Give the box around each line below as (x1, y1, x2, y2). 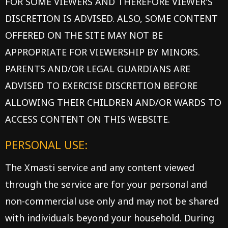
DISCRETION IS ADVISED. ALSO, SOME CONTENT (5, 12, 218, 24)
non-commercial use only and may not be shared (5, 195, 219, 207)
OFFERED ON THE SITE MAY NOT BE (5, 29, 163, 41)
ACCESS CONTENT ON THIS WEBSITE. (5, 113, 170, 125)
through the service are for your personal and (5, 178, 207, 190)
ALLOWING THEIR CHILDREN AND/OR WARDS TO (5, 96, 221, 108)
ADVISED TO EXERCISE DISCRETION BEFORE (5, 79, 197, 92)
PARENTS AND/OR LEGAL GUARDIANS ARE (5, 63, 190, 75)
